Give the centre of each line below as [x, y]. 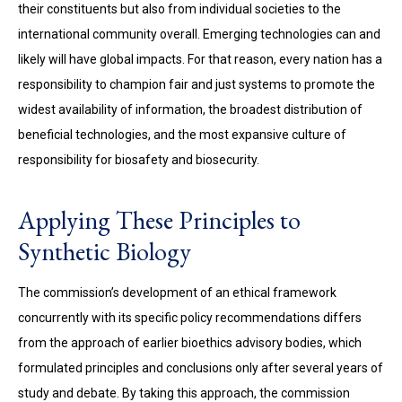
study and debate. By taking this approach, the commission [184, 393]
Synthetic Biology [105, 251]
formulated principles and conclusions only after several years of [201, 368]
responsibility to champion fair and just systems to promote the [197, 84]
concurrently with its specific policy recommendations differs [190, 318]
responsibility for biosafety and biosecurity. [139, 160]
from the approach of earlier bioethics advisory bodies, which [190, 343]
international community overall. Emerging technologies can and [199, 34]
